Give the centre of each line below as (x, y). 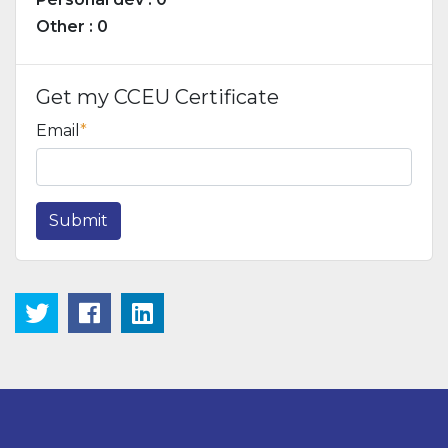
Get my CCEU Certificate (157, 97)
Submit (78, 220)
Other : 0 (72, 26)
